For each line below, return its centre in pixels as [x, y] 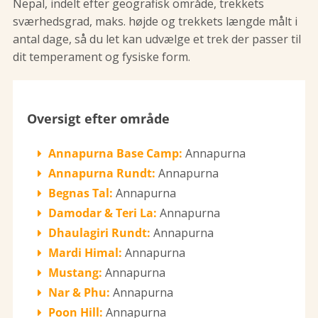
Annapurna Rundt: [102, 174]
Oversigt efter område [98, 119]
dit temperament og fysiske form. [102, 57]
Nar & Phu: [79, 293]
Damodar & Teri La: [103, 213]
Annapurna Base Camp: [115, 154]
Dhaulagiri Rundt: [99, 233]
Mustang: [75, 273]
